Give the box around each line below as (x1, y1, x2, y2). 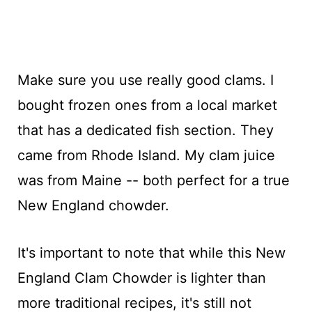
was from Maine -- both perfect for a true (17, 171, 290, 189)
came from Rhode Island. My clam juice (17, 146, 275, 164)
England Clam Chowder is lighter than (17, 269, 266, 286)
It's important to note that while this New (17, 244, 286, 261)
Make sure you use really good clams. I (17, 71, 274, 88)
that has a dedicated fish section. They (17, 121, 274, 139)
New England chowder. (17, 196, 169, 214)
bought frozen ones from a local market (17, 96, 277, 114)
